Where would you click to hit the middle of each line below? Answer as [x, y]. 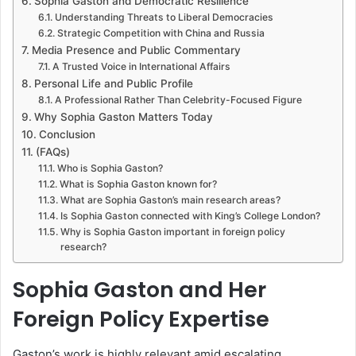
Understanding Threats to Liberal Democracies [164, 17]
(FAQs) [52, 151]
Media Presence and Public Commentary [136, 50]
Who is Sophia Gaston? [110, 168]
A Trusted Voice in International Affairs [141, 66]
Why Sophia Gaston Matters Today [123, 116]
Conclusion [67, 134]
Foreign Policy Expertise [141, 319]
